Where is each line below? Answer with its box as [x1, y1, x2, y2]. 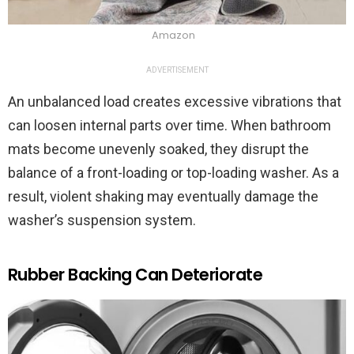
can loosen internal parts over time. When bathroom [8, 117, 331, 134]
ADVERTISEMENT [145, 66, 209, 75]
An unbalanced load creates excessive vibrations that [8, 93, 341, 111]
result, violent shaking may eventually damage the [8, 188, 318, 205]
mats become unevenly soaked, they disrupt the [8, 141, 309, 158]
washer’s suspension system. [8, 212, 202, 229]
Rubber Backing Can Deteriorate [8, 263, 263, 287]
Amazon [151, 28, 195, 43]
